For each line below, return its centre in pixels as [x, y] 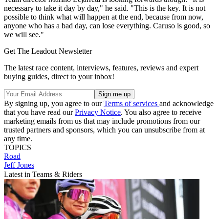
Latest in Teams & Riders [43, 174]
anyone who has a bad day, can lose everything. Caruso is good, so [107, 25]
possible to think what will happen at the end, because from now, [104, 17]
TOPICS [18, 147]
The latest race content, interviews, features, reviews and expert [101, 67]
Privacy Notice [98, 112]
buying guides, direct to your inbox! [59, 76]
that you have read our [39, 112]
